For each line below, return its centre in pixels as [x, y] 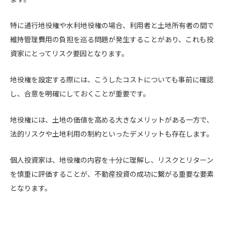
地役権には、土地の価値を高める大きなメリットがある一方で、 [112, 120]
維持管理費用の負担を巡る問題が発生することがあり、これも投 [112, 39]
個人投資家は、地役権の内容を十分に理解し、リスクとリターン [112, 160]
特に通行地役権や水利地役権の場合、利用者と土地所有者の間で [112, 25]
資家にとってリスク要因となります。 [69, 53]
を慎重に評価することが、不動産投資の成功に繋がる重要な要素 [112, 174]
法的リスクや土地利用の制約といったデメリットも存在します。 [112, 134]
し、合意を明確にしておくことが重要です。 [80, 93]
